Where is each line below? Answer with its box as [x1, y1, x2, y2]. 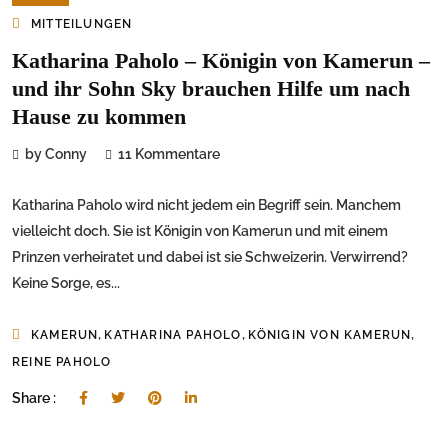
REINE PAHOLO [12, 355, 112, 370]
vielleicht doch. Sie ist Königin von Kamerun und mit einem [12, 223, 388, 240]
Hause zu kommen [12, 104, 186, 130]
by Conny [25, 146, 87, 163]
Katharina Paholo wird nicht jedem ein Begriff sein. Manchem [12, 197, 401, 214]
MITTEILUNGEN [31, 17, 133, 32]
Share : [12, 390, 59, 407]
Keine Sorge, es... [12, 275, 120, 292]
